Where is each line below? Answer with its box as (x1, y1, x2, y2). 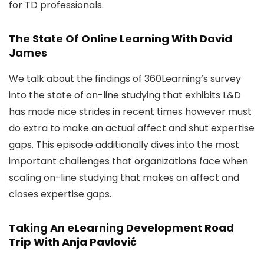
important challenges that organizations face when (9, 154, 248, 168)
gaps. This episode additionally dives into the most (9, 138, 239, 151)
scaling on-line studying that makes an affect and (9, 171, 239, 184)
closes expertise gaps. (9, 187, 111, 201)
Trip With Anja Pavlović (9, 235, 137, 249)
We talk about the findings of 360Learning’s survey (9, 72, 241, 85)
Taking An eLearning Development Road (9, 220, 234, 235)
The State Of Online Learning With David (9, 31, 232, 46)
